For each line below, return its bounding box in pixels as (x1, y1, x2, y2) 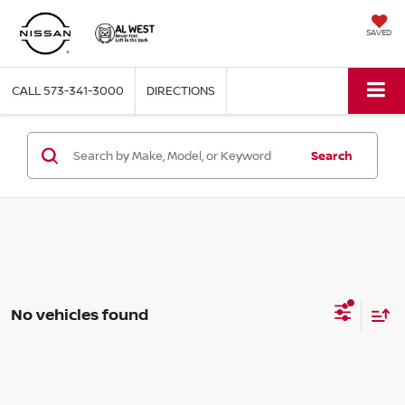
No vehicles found (11, 303, 148, 325)
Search (310, 147, 353, 165)
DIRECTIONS (146, 82, 215, 99)
